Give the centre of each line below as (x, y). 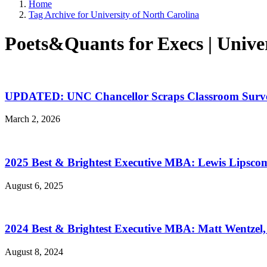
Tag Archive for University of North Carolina (114, 15)
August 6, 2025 (34, 185)
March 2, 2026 (32, 119)
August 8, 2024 (34, 252)
